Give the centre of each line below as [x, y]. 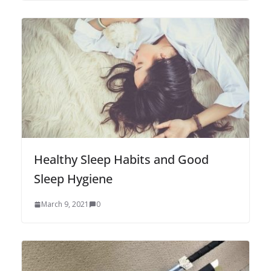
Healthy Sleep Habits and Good [121, 160]
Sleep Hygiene [73, 179]
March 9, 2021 [65, 204]
